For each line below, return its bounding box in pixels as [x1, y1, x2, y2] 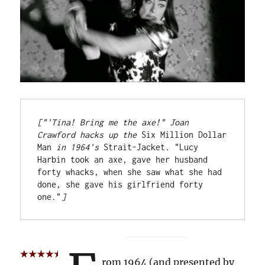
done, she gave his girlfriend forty [37, 179, 203, 190]
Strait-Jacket [104, 142, 166, 153]
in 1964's [51, 142, 104, 153]
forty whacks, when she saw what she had [37, 167, 222, 177]
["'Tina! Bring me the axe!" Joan [37, 117, 189, 128]
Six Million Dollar [141, 130, 227, 140]
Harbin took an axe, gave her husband [37, 154, 208, 165]
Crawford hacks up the [37, 130, 142, 140]
